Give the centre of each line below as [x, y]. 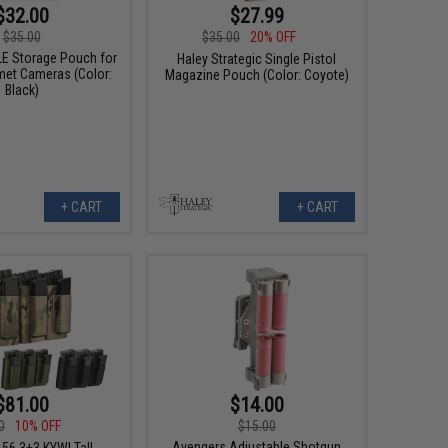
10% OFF [38, 425]
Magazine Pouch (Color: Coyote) [256, 74]
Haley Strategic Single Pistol [257, 58]
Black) [21, 89]
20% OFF [273, 36]
